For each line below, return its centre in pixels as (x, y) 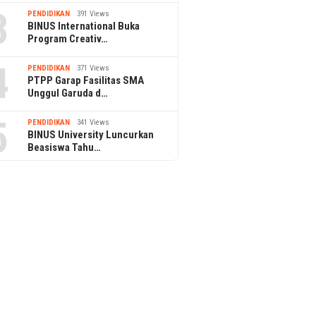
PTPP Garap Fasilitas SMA (86, 80)
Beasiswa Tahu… (65, 147)
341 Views (93, 122)
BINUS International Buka (84, 26)
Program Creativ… (68, 38)
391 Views (93, 13)
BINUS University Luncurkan (91, 134)
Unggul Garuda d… (68, 93)
